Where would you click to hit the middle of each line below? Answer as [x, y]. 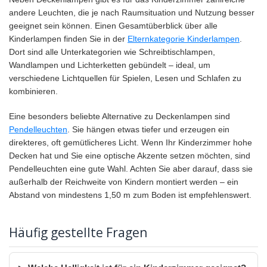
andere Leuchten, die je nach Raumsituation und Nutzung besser [132, 13]
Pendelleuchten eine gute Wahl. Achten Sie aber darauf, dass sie [131, 169]
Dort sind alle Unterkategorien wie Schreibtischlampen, [112, 52]
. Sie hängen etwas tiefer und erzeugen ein [148, 130]
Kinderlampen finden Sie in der [68, 39]
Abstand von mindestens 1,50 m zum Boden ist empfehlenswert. [130, 195]
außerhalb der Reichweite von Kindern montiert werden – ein [124, 182]
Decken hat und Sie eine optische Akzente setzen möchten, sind [130, 156]
